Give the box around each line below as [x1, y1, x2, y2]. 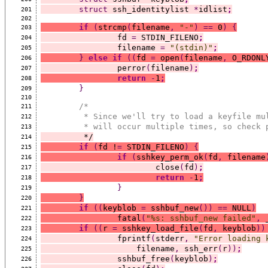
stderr [155, 233, 184, 243]
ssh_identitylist [107, 4, 194, 14]
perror [117, 63, 146, 72]
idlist [198, 4, 227, 14]
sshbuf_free [117, 254, 170, 263]
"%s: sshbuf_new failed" [145, 213, 256, 223]
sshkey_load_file [117, 223, 199, 233]
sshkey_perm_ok [136, 152, 203, 162]
